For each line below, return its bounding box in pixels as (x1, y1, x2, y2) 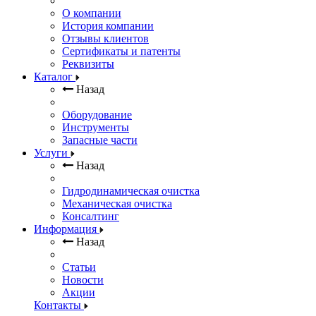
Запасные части (62, 134, 138, 146)
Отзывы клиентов (62, 32, 149, 44)
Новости (62, 274, 104, 286)
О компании (62, 7, 121, 19)
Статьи (62, 261, 96, 273)
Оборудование (62, 109, 132, 121)
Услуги (34, 147, 71, 159)
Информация (34, 223, 99, 235)
